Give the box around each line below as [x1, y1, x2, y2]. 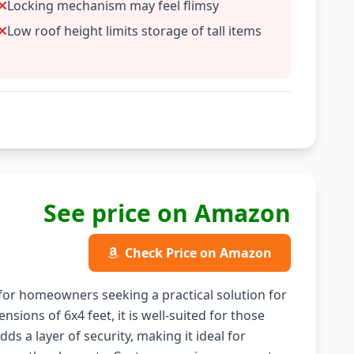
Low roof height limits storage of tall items [7, 22, 262, 40]
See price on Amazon [43, 197, 291, 229]
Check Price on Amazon [124, 244, 272, 262]
